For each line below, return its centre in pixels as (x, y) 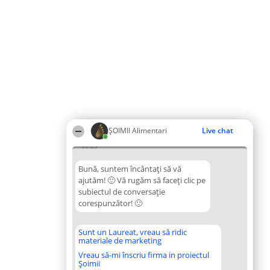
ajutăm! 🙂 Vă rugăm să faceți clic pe (142, 180)
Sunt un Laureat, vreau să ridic (133, 232)
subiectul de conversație (122, 192)
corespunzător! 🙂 (110, 203)
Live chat (218, 130)
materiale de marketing (120, 240)
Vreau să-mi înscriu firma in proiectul (144, 255)
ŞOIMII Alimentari (138, 130)
